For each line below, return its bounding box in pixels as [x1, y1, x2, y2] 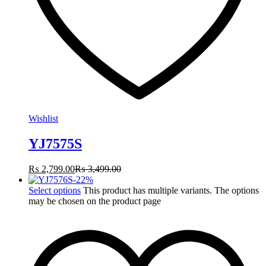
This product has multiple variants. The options [83, 185, 259, 196]
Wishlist [28, 113, 58, 124]
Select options [28, 185, 81, 196]
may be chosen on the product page [28, 196, 161, 207]
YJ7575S [28, 136, 82, 152]
